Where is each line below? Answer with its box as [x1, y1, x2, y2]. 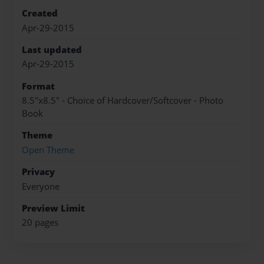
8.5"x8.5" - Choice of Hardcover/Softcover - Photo [22, 94, 223, 107]
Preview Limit [22, 202, 85, 214]
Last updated [22, 43, 82, 56]
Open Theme [22, 143, 74, 156]
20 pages [22, 216, 58, 229]
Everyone [22, 180, 60, 193]
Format [22, 80, 55, 93]
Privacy [22, 166, 55, 179]
